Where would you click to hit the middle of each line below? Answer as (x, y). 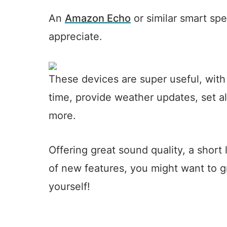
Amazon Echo (98, 18)
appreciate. (75, 37)
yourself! (69, 187)
